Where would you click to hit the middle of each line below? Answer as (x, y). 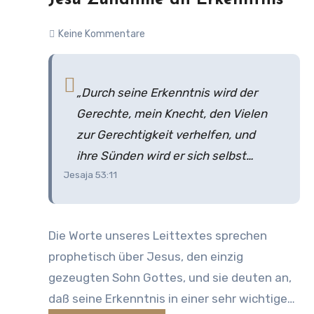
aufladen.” (103, 177)
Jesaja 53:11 (90, 175)
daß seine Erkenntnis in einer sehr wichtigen (171, 298)
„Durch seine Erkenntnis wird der (167, 93)
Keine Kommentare (102, 34)
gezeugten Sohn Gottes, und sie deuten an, (170, 277)
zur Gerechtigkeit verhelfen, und (166, 135)
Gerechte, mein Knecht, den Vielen (172, 114)
